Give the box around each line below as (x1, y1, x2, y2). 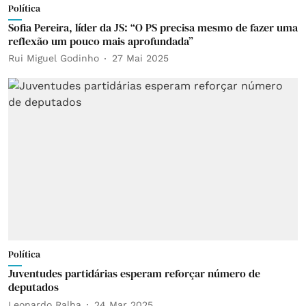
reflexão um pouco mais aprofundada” (8, 33, 193, 48)
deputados (8, 279, 59, 294)
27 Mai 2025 (112, 53, 169, 64)
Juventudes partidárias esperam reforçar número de (8, 266, 260, 281)
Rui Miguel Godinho (8, 53, 99, 64)
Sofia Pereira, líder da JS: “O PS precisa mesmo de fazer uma (8, 19, 298, 35)
